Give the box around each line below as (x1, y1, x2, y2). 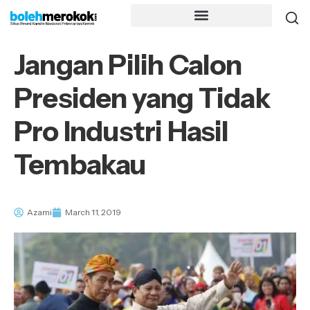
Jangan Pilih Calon (14, 48, 242, 82)
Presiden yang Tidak (14, 81, 271, 115)
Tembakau (14, 147, 146, 181)
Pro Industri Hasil (14, 114, 229, 148)
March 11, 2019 (65, 207, 121, 217)
